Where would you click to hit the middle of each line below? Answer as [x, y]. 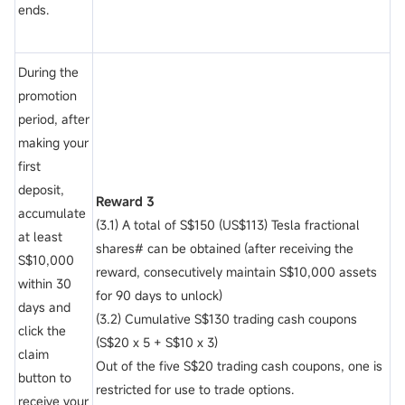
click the [42, 331]
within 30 [45, 284]
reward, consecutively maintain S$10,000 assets [236, 272]
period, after [54, 119]
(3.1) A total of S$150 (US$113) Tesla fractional [228, 225]
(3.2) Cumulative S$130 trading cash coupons [226, 319]
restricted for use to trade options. [195, 390]
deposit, [41, 190]
